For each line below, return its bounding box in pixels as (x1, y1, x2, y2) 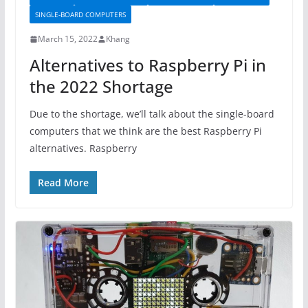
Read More (37, 176, 89, 190)
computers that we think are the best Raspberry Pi (29, 124, 262, 138)
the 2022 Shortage (29, 75, 173, 98)
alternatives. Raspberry (29, 142, 137, 155)
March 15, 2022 (37, 33, 98, 45)
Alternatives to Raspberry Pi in (29, 54, 266, 77)
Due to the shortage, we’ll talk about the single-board (29, 107, 274, 121)
